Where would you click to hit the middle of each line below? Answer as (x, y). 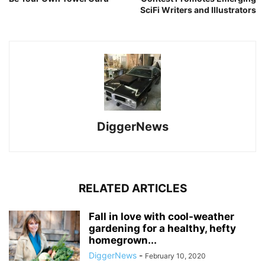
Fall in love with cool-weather (161, 216)
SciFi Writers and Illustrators (198, 10)
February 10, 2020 (175, 256)
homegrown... (123, 240)
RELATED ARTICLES (132, 188)
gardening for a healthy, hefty (162, 228)
